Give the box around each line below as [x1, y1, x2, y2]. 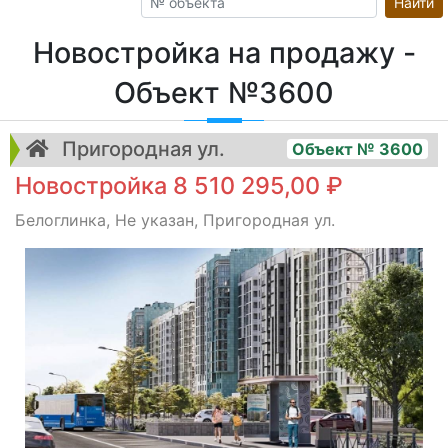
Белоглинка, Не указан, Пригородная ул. [15, 210, 335, 230]
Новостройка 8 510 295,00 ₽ [15, 171, 343, 200]
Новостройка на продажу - [32, 35, 416, 70]
